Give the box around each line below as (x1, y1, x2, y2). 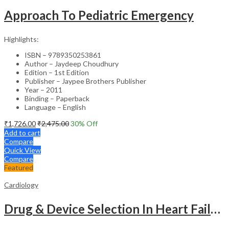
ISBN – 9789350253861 (25, 50, 101, 59)
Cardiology (4, 180, 38, 189)
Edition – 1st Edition (25, 67, 89, 77)
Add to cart (4, 128, 40, 137)
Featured (4, 163, 33, 172)
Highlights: (4, 34, 39, 43)
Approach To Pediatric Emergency (4, 7, 194, 22)
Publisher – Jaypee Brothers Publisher (25, 76, 146, 85)
